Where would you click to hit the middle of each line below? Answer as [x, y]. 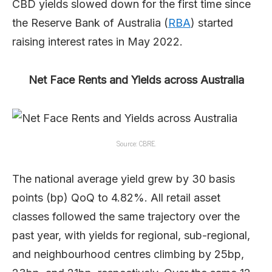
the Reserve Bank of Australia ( [90, 22]
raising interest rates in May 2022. [97, 41]
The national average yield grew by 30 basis [124, 178]
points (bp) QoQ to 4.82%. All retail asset [116, 197]
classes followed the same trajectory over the [126, 216]
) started [212, 22]
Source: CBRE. [136, 143]
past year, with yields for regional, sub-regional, [131, 235]
